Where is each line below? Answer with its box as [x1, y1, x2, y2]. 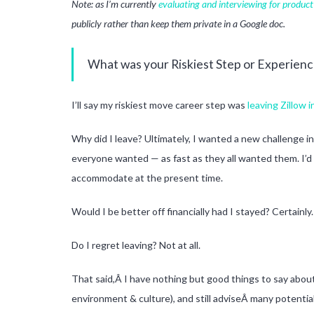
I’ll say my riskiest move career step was [71, 98, 247, 111]
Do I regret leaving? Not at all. [71, 238, 200, 251]
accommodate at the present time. [71, 171, 223, 184]
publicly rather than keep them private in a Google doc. [71, 17, 285, 29]
